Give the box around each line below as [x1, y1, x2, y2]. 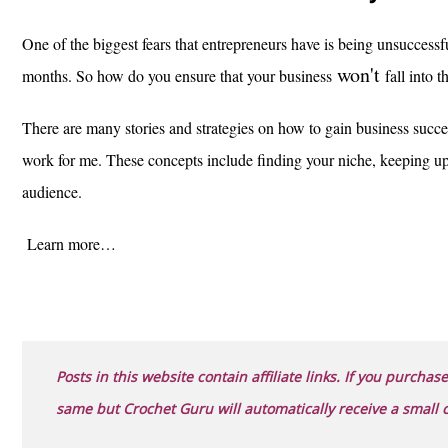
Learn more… [27, 233, 116, 255]
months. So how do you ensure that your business [22, 65, 337, 87]
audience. [22, 181, 82, 203]
